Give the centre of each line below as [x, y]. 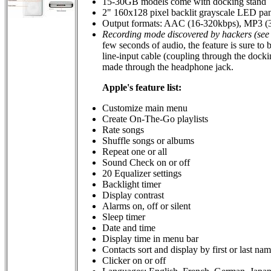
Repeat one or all [135, 151]
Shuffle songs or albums [148, 140]
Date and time [129, 227]
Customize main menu [145, 108]
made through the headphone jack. [168, 67]
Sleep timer [124, 217]
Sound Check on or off [146, 162]
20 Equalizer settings [142, 173]
